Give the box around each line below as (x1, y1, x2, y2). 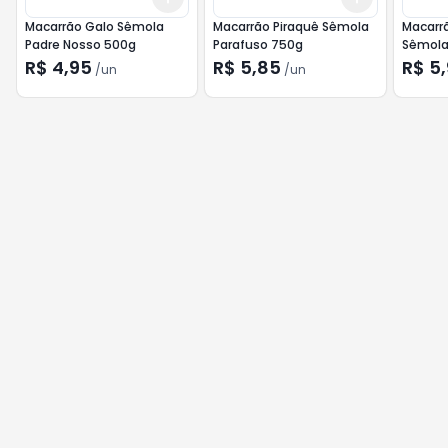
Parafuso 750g (213, 36, 304, 53)
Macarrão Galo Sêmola (25, 18, 164, 35)
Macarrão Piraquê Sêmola (213, 18, 370, 35)
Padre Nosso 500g (25, 36, 136, 53)
